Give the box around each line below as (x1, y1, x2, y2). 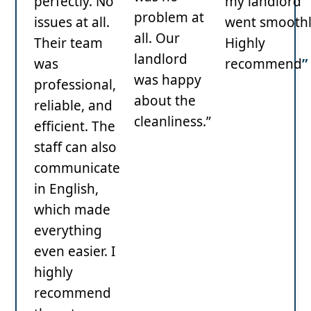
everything (34, 221, 102, 239)
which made (34, 200, 110, 219)
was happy (134, 70, 201, 89)
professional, (34, 75, 116, 94)
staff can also (34, 137, 117, 156)
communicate (34, 158, 120, 177)
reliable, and (34, 96, 112, 115)
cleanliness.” (134, 112, 211, 131)
